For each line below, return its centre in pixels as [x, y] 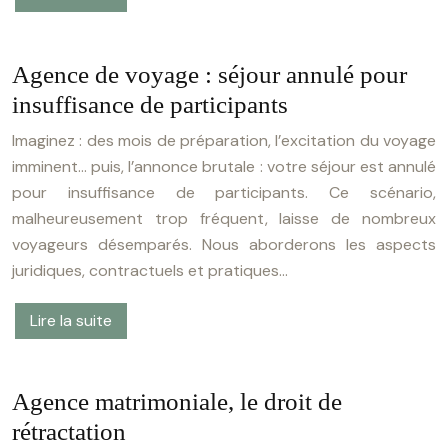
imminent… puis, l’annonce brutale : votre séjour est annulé [224, 166]
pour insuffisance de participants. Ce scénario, [224, 192]
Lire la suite [71, 320]
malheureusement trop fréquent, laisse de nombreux [224, 218]
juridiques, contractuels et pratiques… [150, 270]
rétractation [69, 431]
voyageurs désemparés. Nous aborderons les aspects [224, 244]
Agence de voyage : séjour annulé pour [209, 74]
